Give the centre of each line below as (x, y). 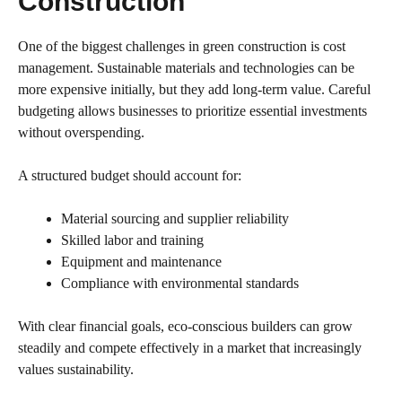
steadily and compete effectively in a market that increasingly (190, 348)
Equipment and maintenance (141, 262)
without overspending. (81, 133)
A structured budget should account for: (130, 176)
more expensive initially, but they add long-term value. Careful (194, 90)
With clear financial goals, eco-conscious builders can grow (185, 327)
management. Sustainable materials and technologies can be (186, 68)
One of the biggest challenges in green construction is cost (182, 47)
